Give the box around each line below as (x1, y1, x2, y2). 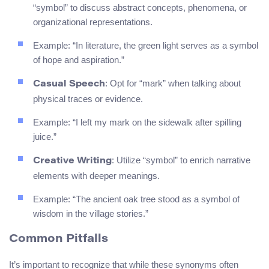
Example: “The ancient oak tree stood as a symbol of (33, 194, 240, 205)
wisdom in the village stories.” (33, 208, 148, 219)
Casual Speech (33, 80, 105, 89)
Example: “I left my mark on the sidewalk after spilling (33, 117, 241, 128)
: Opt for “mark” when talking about (105, 78, 241, 89)
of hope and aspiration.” (33, 55, 124, 65)
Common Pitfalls (9, 234, 108, 246)
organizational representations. (33, 17, 153, 28)
